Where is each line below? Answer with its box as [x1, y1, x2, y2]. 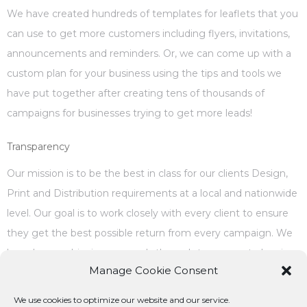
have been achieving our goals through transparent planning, [7, 247, 298, 259]
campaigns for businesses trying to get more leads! [7, 107, 252, 119]
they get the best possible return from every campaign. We [7, 227, 293, 239]
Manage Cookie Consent [88, 264, 218, 277]
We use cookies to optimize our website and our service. [14, 295, 230, 305]
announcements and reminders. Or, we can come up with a [7, 47, 291, 60]
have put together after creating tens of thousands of [7, 87, 265, 99]
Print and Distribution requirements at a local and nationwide [7, 187, 297, 199]
